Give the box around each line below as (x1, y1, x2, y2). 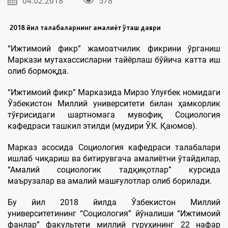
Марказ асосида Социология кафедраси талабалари (8, 142, 220, 152)
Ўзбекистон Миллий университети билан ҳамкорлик (8, 99, 220, 108)
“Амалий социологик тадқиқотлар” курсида (8, 165, 220, 175)
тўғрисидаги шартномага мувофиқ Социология (8, 110, 220, 120)
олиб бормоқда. (8, 66, 69, 76)
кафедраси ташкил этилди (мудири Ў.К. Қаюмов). (8, 121, 197, 131)
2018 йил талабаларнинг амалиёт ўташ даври (10, 23, 161, 32)
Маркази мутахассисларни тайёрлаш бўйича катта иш (8, 55, 220, 65)
